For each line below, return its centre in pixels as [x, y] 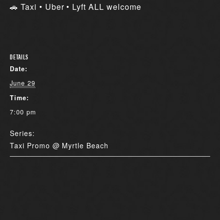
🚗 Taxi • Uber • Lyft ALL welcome [76, 7]
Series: [22, 133]
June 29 [23, 83]
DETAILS [19, 56]
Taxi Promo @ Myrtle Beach [59, 145]
